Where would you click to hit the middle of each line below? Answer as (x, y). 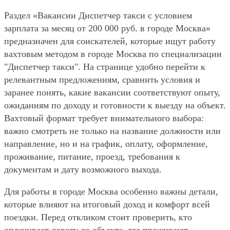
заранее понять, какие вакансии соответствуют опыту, (112, 93)
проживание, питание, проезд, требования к (92, 157)
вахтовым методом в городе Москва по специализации (113, 54)
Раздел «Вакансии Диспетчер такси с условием (98, 16)
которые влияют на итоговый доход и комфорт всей (107, 205)
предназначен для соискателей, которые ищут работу (110, 41)
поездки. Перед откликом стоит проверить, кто (98, 217)
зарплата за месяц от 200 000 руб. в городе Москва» (107, 28)
